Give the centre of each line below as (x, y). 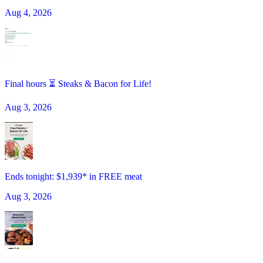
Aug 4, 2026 (28, 13)
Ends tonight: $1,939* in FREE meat (73, 177)
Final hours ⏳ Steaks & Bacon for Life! (78, 84)
